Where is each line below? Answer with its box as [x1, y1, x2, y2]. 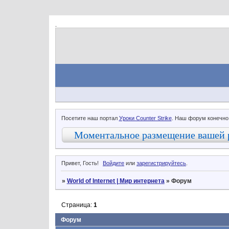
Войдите [103, 160, 125, 167]
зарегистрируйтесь [136, 160, 187, 167]
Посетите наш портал [61, 114, 119, 121]
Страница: [61, 201, 94, 209]
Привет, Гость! [61, 160, 99, 167]
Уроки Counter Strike [119, 114, 172, 121]
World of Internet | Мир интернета [66, 177, 165, 185]
